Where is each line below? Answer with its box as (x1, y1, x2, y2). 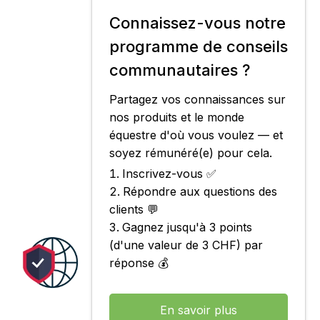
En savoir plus (160, 303, 237, 317)
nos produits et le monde (109, 110, 244, 124)
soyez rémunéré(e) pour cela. (109, 146, 272, 160)
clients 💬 (109, 202, 159, 216)
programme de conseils (109, 37, 288, 56)
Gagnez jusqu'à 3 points (122, 220, 252, 234)
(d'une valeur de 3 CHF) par (109, 238, 263, 252)
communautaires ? (109, 61, 250, 79)
